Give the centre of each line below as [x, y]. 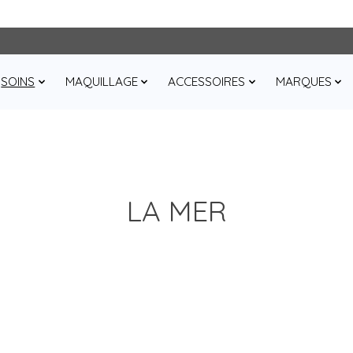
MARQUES [303, 82]
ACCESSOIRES [207, 82]
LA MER [176, 210]
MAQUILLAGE [101, 82]
